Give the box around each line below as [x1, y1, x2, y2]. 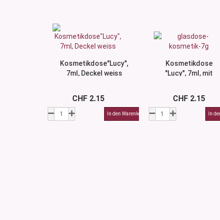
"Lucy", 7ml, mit [165, 69, 213, 77]
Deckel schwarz [164, 79, 215, 87]
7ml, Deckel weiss [66, 69, 122, 77]
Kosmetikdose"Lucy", [60, 59, 129, 67]
